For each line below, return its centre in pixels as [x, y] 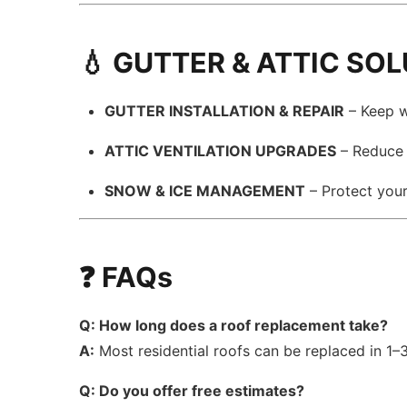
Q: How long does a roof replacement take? [234, 325]
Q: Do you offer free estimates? [192, 391]
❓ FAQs [126, 277]
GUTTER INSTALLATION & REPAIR [225, 111]
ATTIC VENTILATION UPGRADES [221, 151]
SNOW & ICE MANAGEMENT [205, 191]
